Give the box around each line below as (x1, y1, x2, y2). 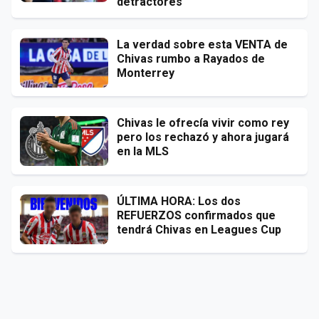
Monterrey (117, 66, 174, 80)
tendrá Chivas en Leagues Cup (117, 222, 281, 236)
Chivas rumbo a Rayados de (117, 51, 265, 66)
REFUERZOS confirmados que (117, 208, 276, 222)
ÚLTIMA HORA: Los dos (117, 194, 241, 208)
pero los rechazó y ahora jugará (117, 130, 289, 144)
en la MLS (117, 144, 169, 158)
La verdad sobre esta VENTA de (117, 37, 288, 51)
